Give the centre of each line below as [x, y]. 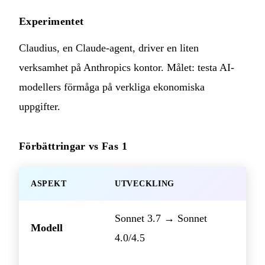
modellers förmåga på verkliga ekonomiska [112, 87]
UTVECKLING [145, 184]
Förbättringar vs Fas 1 [73, 146]
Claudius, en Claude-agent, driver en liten [109, 48]
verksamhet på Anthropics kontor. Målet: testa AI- [127, 68]
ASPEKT [49, 184]
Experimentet [51, 22]
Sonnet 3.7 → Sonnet [161, 219]
